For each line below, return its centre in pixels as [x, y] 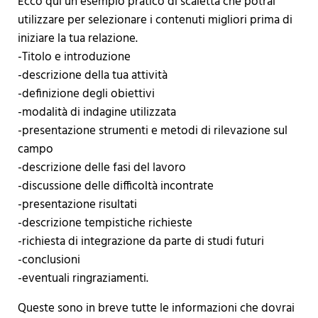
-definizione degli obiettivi [86, 94]
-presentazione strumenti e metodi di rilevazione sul [152, 131]
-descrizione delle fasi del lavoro [102, 168]
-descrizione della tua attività [92, 75]
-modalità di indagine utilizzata [97, 112]
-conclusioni [49, 260]
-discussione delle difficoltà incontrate [115, 186]
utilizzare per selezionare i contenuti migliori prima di [155, 20]
